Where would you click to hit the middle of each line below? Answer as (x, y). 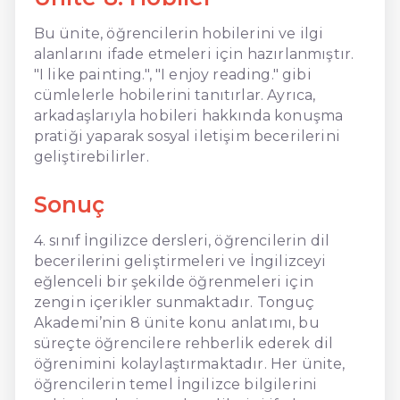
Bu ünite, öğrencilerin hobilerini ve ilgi (179, 33)
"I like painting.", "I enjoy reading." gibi (172, 74)
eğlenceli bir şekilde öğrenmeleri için (173, 281)
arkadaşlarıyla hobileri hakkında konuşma (188, 115)
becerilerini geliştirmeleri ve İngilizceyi (180, 261)
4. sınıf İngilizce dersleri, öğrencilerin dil (181, 240)
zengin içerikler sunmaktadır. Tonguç (174, 302)
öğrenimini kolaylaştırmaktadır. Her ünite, (189, 363)
